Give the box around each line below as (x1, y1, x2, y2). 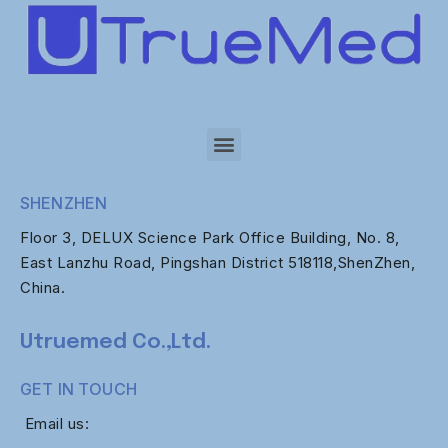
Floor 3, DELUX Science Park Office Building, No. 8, (20, 227, 400, 247)
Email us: (20, 413, 89, 433)
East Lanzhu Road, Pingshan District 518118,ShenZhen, (20, 252, 415, 272)
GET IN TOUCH (20, 378, 137, 399)
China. (20, 277, 65, 297)
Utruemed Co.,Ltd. (20, 330, 211, 353)
